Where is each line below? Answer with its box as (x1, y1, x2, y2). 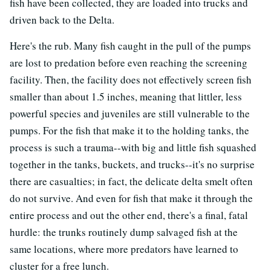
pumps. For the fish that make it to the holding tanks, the (10, 123, 249, 138)
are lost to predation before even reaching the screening (10, 56, 247, 70)
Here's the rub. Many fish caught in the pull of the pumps (10, 39, 251, 53)
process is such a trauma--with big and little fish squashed (10, 140, 256, 155)
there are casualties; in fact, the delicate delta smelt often (10, 174, 253, 189)
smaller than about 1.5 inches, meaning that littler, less (10, 90, 242, 104)
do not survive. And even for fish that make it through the (10, 191, 253, 206)
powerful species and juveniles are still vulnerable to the (10, 106, 250, 121)
